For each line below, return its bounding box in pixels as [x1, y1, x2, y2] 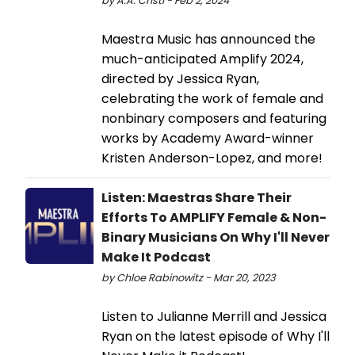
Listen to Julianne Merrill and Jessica [101, 307, 326, 326]
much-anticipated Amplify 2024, [101, 49, 303, 68]
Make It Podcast [101, 247, 211, 266]
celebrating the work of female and [101, 89, 323, 108]
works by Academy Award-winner [101, 128, 314, 147]
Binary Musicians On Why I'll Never [101, 227, 330, 246]
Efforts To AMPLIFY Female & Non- [101, 208, 326, 227]
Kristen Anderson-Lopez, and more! [101, 148, 323, 167]
